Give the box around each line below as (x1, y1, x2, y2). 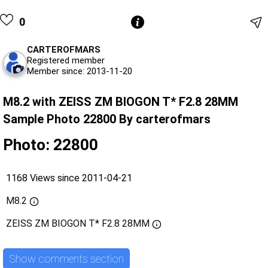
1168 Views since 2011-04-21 (6, 172, 132, 184)
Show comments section (9, 252, 124, 265)
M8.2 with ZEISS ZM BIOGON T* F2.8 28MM (3, 95, 238, 109)
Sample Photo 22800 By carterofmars (3, 112, 211, 127)
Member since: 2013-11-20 (27, 66, 132, 77)
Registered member (27, 55, 105, 66)
